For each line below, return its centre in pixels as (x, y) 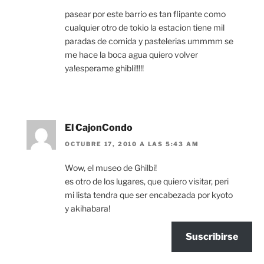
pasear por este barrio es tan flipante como (145, 14)
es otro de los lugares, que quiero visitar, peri (147, 181)
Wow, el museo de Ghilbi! (111, 168)
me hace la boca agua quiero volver (131, 54)
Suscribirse (212, 237)
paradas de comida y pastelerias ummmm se (149, 41)
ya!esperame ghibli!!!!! (104, 68)
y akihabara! (88, 209)
